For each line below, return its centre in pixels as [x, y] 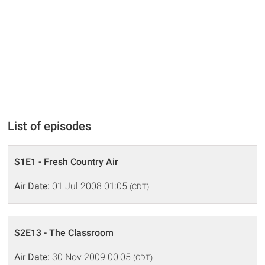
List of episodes [50, 126]
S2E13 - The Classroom [64, 233]
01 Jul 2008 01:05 [90, 186]
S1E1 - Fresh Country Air [67, 162]
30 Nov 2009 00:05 [92, 257]
